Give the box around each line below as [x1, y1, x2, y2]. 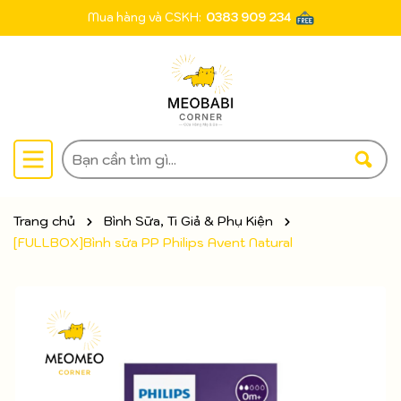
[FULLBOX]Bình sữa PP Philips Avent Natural [13, 235, 293, 251]
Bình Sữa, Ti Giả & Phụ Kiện [104, 213, 273, 229]
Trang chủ [13, 213, 75, 229]
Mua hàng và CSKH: [87, 10, 201, 25]
